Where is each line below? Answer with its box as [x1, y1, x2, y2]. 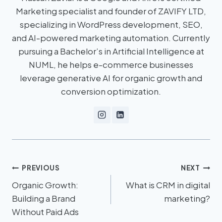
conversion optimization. [61, 85, 161, 97]
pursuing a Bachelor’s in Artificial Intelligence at [18, 45, 204, 56]
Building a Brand [12, 192, 75, 204]
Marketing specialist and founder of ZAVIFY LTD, [16, 5, 206, 16]
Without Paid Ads [12, 206, 79, 217]
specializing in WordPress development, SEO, [19, 18, 203, 30]
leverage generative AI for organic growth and [20, 72, 202, 83]
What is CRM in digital [126, 179, 210, 190]
